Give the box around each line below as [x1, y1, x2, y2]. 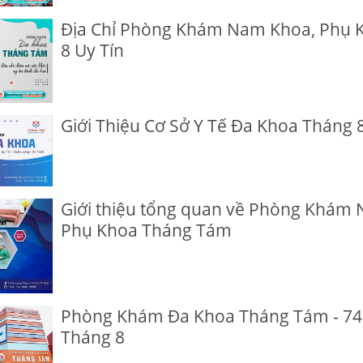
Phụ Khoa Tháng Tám [61, 218, 233, 241]
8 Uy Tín [61, 39, 125, 62]
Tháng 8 [61, 326, 126, 349]
